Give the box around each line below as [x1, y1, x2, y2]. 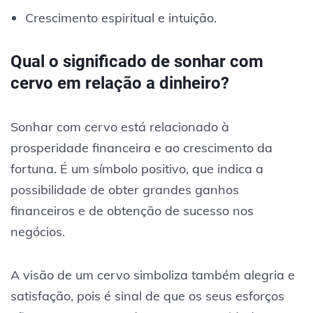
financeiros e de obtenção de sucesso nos [10, 202, 254, 219]
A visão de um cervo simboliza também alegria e [10, 266, 295, 283]
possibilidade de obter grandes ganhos [10, 181, 239, 198]
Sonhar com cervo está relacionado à [10, 118, 229, 135]
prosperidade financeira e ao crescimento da [10, 139, 272, 156]
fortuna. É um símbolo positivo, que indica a [10, 160, 263, 177]
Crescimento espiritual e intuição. [24, 9, 217, 26]
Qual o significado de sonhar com [10, 51, 263, 71]
